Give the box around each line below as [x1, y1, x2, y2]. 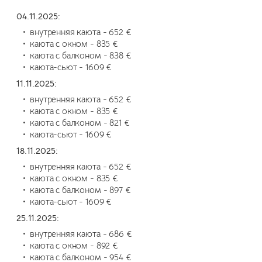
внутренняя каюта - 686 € [30, 229, 132, 240]
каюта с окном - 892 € [30, 240, 118, 251]
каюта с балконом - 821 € [30, 118, 130, 129]
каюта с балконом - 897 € [30, 185, 131, 196]
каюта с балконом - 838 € [30, 50, 132, 61]
